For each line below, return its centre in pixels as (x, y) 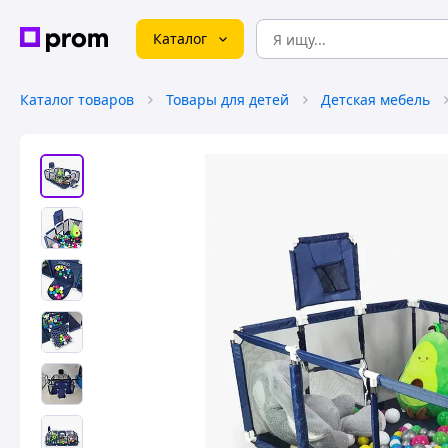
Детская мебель (375, 99)
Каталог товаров (77, 99)
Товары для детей (227, 99)
